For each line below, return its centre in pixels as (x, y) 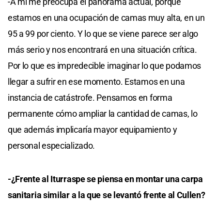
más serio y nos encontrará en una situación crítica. (102, 49)
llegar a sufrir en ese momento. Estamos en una (96, 81)
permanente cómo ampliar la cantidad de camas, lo (103, 113)
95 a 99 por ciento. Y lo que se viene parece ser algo (103, 33)
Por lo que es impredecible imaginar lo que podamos (105, 65)
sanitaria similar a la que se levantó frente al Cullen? (107, 195)
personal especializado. (52, 145)
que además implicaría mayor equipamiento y (93, 129)
